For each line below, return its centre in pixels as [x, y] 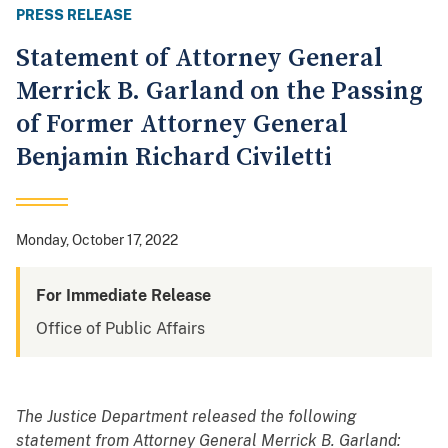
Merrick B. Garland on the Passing [219, 92]
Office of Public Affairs [120, 329]
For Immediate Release [123, 296]
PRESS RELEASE [74, 15]
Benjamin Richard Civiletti [174, 158]
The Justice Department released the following [186, 417]
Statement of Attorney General [199, 59]
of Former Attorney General [182, 125]
